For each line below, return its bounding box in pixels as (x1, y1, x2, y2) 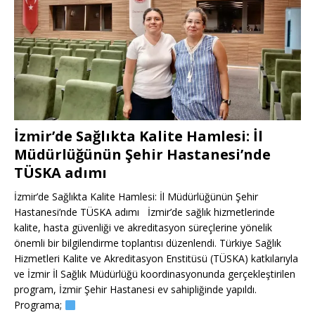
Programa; (14, 298, 65, 312)
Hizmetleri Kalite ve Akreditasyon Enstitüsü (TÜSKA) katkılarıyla (14, 252, 298, 266)
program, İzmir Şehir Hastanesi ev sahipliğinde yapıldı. (14, 283, 257, 297)
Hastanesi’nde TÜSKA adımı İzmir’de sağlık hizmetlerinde (14, 205, 275, 219)
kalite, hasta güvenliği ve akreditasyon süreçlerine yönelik (14, 221, 272, 235)
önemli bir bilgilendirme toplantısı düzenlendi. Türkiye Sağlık (14, 236, 281, 250)
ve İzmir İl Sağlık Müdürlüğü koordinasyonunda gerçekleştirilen (14, 267, 295, 281)
